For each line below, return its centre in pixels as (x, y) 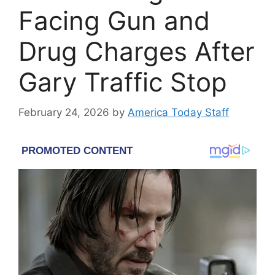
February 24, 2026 (64, 112)
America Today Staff (178, 112)
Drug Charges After (137, 52)
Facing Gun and (114, 21)
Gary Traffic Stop (123, 82)
